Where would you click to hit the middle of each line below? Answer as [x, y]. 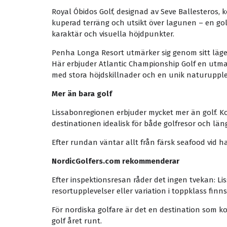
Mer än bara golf [82, 94]
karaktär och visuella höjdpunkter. [113, 34]
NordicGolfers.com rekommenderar [116, 161]
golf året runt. [77, 221]
